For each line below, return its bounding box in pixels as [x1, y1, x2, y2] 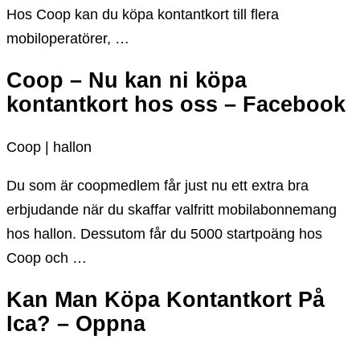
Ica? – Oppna [6, 312, 145, 337]
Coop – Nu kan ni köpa [6, 68, 247, 93]
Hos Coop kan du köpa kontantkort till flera [6, 6, 279, 23]
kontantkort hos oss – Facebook [6, 92, 346, 117]
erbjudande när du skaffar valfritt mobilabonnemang [6, 201, 337, 218]
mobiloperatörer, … [6, 31, 129, 47]
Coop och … [6, 249, 87, 266]
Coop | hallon [6, 138, 92, 155]
